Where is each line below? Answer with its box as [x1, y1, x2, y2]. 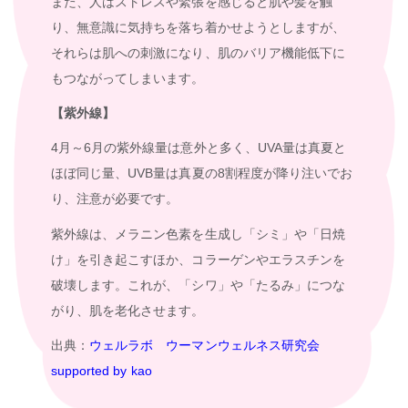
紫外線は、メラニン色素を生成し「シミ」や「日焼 [51, 226, 345, 241]
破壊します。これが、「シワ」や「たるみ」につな [51, 277, 345, 292]
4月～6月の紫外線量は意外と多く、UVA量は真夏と [51, 140, 347, 156]
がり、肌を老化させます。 [51, 302, 205, 318]
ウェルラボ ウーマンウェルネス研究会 [89, 338, 332, 353]
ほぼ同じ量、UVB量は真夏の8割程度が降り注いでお [51, 166, 353, 181]
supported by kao [51, 363, 152, 379]
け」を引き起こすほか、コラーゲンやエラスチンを [51, 251, 345, 267]
